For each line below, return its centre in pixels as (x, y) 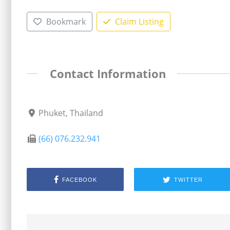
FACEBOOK (79, 179)
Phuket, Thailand (71, 113)
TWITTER (188, 179)
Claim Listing (139, 21)
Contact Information (108, 73)
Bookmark (66, 21)
